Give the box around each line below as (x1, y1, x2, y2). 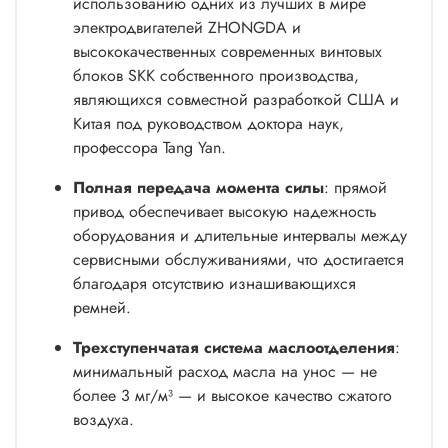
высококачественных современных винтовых (73, 39, 382, 63)
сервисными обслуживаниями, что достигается (73, 247, 404, 271)
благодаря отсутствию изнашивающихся (73, 271, 356, 295)
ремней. (73, 295, 131, 319)
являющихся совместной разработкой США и (73, 87, 399, 111)
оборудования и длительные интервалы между (73, 223, 407, 247)
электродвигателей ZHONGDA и (73, 15, 301, 39)
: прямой (324, 175, 387, 199)
